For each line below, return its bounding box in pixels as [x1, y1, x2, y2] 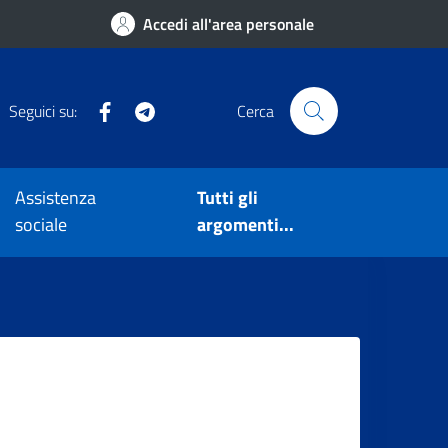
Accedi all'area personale [143, 12, 315, 36]
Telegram [155, 96, 216, 121]
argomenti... [197, 211, 295, 239]
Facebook [115, 96, 178, 121]
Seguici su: [8, 98, 77, 123]
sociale [15, 211, 68, 239]
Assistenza [15, 184, 97, 212]
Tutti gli [197, 184, 259, 212]
